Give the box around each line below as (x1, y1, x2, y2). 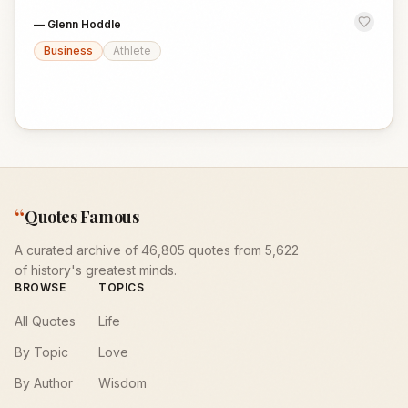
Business (44, 44, 93, 57)
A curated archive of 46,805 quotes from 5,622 (15, 242, 299, 258)
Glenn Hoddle (47, 17, 121, 31)
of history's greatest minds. (15, 262, 177, 278)
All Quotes (15, 313, 76, 329)
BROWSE (15, 280, 66, 294)
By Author (15, 375, 73, 391)
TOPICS (98, 280, 145, 294)
